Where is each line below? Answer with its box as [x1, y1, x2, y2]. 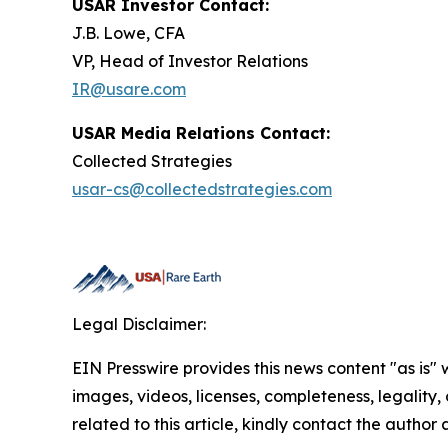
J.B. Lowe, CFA [72, 22, 185, 43]
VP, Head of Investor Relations [72, 50, 308, 71]
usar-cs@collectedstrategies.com [72, 178, 332, 199]
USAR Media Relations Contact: [72, 122, 330, 143]
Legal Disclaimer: [72, 313, 206, 334]
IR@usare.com [72, 78, 186, 99]
